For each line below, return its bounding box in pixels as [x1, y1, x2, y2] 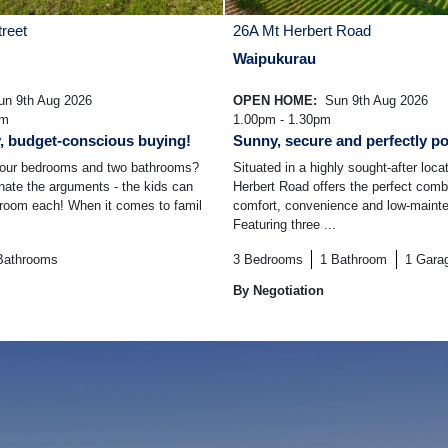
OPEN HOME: [233, 93, 321, 109]
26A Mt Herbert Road [233, 22, 371, 40]
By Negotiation [233, 283, 324, 299]
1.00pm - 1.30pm [233, 112, 331, 128]
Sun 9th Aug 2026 [321, 93, 428, 109]
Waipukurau [233, 50, 316, 68]
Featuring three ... [233, 217, 336, 233]
